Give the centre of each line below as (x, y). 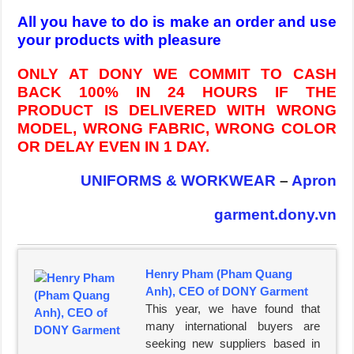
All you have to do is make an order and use (177, 22)
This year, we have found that (233, 309)
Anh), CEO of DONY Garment (227, 291)
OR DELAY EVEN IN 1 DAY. (114, 147)
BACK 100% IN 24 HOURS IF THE (177, 92)
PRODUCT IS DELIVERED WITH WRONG (177, 110)
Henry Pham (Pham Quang (219, 274)
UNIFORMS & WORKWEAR (178, 181)
